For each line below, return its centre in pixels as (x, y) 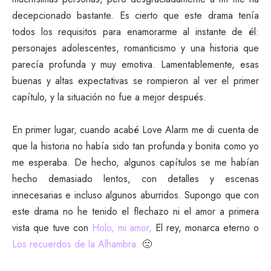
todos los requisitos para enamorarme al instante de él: (135, 32)
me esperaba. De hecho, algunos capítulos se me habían (135, 163)
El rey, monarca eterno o (207, 228)
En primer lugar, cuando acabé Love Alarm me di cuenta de (135, 130)
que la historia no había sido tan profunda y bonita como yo (135, 146)
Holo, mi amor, (122, 228)
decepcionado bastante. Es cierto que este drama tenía (135, 16)
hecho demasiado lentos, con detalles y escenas (135, 179)
